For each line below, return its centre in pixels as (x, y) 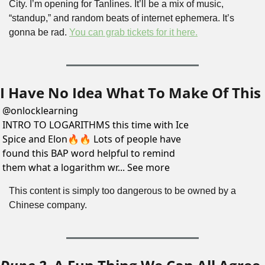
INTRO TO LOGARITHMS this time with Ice (96, 125)
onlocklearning (44, 111)
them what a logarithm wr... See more (86, 168)
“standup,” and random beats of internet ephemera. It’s (122, 18)
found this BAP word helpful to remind (89, 153)
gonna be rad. (39, 33)
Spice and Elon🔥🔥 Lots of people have (92, 139)
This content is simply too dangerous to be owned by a (122, 191)
